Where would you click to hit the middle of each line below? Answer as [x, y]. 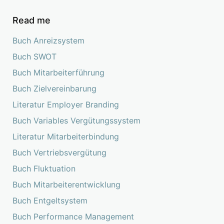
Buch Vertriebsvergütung [59, 153]
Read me [31, 20]
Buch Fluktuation [44, 169]
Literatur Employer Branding [66, 105]
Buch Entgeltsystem [50, 201]
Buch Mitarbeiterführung [58, 73]
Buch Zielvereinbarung [54, 89]
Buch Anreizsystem [48, 41]
